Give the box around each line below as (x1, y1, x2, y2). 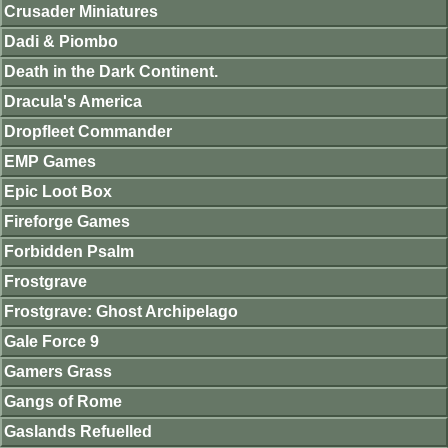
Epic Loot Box (4, 183, 112, 200)
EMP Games (4, 153, 96, 170)
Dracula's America (4, 93, 142, 110)
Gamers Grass (4, 363, 112, 380)
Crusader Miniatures (4, 3, 158, 20)
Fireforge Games (4, 213, 130, 230)
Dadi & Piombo (4, 33, 118, 50)
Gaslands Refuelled (4, 423, 152, 440)
